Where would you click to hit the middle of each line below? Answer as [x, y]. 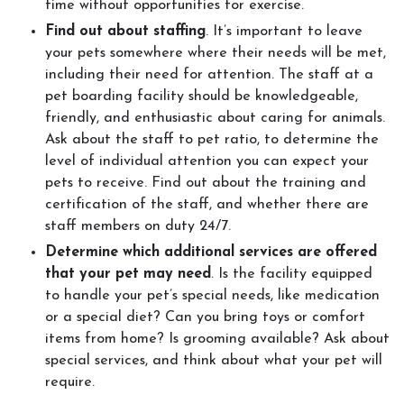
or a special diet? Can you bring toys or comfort [205, 317]
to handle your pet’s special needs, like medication [212, 296]
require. [70, 382]
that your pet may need [128, 274]
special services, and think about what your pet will [214, 361]
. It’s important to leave [284, 32]
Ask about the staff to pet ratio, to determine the [212, 140]
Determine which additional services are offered [211, 252]
